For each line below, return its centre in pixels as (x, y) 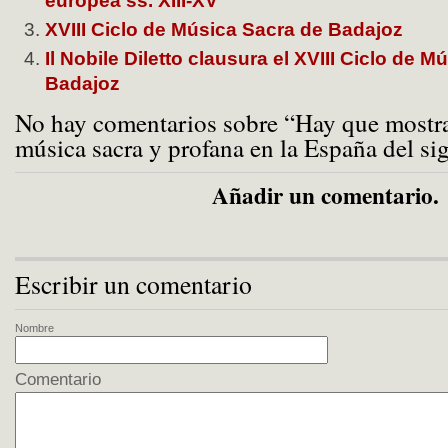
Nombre (34, 328)
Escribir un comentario (133, 284)
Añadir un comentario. (325, 195)
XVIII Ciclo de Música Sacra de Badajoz (224, 30)
